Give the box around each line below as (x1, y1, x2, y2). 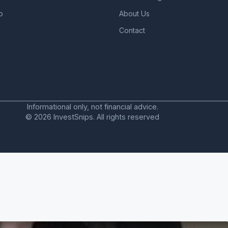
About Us (119, 9, 150, 18)
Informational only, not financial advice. (26, 102, 158, 111)
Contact (119, 26, 145, 35)
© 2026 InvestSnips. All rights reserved (25, 112, 159, 122)
